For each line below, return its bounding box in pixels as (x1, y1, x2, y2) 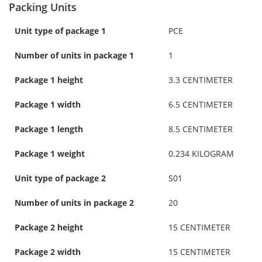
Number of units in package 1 (15, 49, 134, 61)
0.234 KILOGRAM (168, 147, 234, 159)
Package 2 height (15, 221, 83, 233)
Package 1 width (15, 98, 81, 110)
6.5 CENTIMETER (168, 98, 233, 110)
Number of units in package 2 (15, 196, 134, 208)
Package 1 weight (15, 147, 85, 159)
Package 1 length (15, 123, 83, 135)
